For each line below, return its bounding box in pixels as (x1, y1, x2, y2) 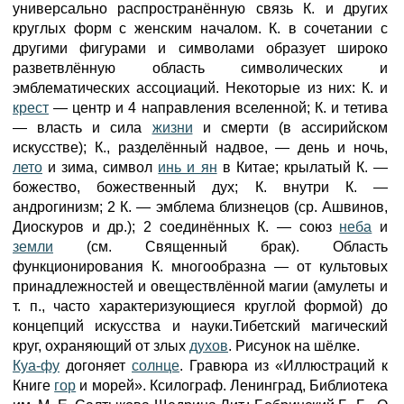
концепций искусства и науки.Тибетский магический (13, 318, 388, 334)
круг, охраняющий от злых (13, 338, 189, 353)
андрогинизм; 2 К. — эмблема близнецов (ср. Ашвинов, (13, 199, 388, 215)
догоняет (60, 358, 132, 373)
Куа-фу (13, 358, 60, 373)
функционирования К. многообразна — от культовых (13, 259, 388, 274)
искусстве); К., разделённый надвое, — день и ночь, (13, 140, 388, 155)
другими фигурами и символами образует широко (13, 41, 388, 56)
